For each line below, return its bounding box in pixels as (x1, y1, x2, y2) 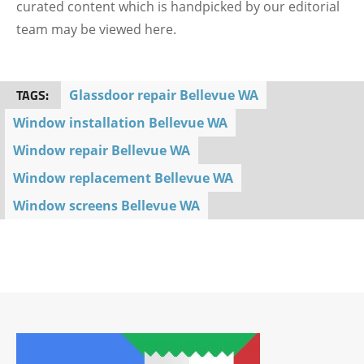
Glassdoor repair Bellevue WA (69, 86, 258, 104)
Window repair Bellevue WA (13, 141, 190, 159)
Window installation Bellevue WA (13, 114, 227, 132)
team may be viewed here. (16, 20, 176, 38)
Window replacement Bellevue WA (13, 169, 233, 187)
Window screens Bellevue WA (13, 197, 200, 214)
